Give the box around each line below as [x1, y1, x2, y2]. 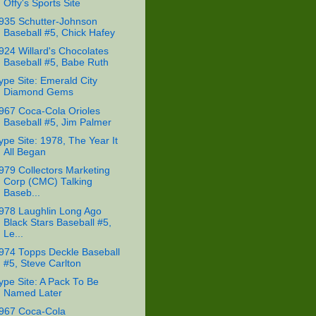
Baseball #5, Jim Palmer [3, 116, 111, 128]
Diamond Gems [3, 87, 73, 98]
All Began [3, 146, 46, 157]
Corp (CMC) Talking [3, 176, 92, 187]
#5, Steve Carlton [3, 258, 81, 269]
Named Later [3, 288, 62, 299]
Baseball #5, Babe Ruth [3, 57, 109, 68]
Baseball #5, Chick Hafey [3, 28, 115, 39]
